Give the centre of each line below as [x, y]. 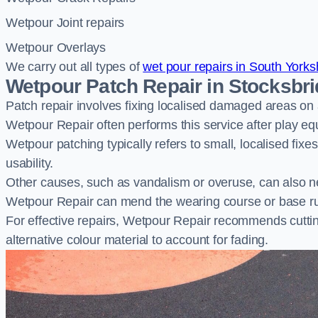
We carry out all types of [75, 67]
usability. [30, 163]
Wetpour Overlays [56, 48]
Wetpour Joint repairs [65, 23]
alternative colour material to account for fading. [137, 240]
